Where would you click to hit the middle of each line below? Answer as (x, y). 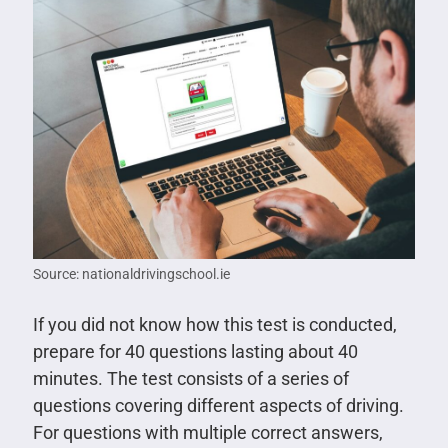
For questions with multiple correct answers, (207, 433)
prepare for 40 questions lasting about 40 (195, 352)
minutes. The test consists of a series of (190, 379)
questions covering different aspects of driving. (218, 406)
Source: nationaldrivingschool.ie (131, 274)
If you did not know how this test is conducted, (214, 325)
